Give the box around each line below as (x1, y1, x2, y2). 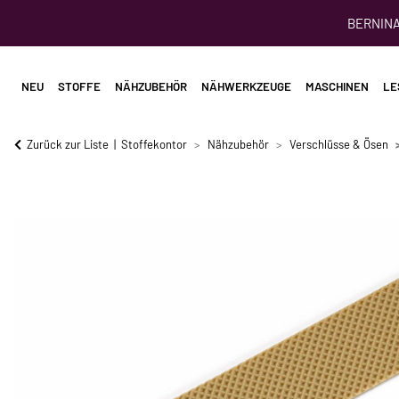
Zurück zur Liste (27, 137, 109, 152)
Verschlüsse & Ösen (289, 137, 388, 152)
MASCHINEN (305, 79, 369, 94)
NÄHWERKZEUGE (201, 79, 291, 94)
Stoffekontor (121, 137, 187, 152)
